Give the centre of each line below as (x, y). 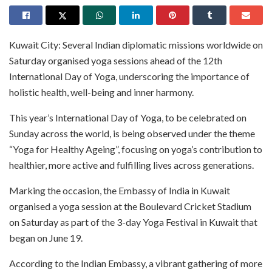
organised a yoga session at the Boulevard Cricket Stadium (130, 206)
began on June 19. (46, 237)
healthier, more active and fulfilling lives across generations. (131, 165)
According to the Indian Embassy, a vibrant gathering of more (136, 263)
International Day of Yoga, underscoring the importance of (129, 76)
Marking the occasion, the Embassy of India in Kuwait (120, 190)
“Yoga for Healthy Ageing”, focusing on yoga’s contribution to (136, 149)
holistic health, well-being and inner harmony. (101, 92)
